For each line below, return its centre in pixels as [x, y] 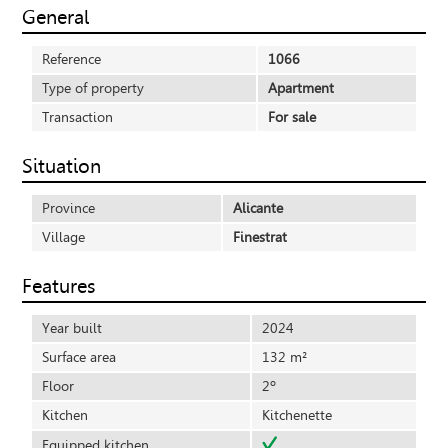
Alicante [257, 208]
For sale [291, 117]
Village [63, 237]
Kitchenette [296, 416]
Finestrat [259, 237]
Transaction [77, 117]
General [55, 16]
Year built [71, 329]
